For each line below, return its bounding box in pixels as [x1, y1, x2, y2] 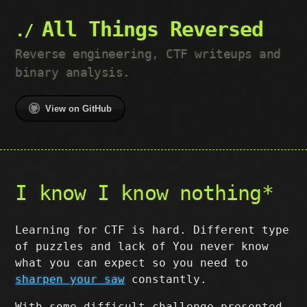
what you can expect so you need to [15, 256, 249, 269]
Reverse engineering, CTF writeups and [15, 47, 281, 61]
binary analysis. [15, 65, 130, 79]
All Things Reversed [42, 17, 264, 41]
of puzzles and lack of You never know [15, 240, 269, 253]
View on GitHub [45, 103, 112, 114]
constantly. [125, 273, 208, 286]
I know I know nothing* [15, 181, 273, 205]
